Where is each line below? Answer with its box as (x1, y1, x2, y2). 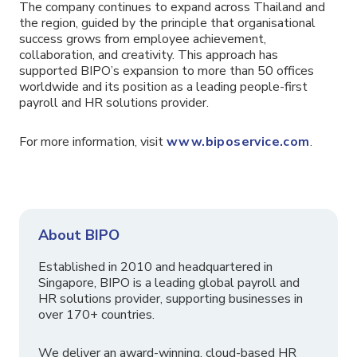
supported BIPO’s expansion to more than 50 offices (19, 61, 314, 80)
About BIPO (38, 225, 120, 245)
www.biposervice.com (167, 132, 310, 151)
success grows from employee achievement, (19, 29, 266, 48)
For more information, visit (19, 132, 167, 151)
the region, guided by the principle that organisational (19, 14, 316, 32)
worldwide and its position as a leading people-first (19, 77, 308, 96)
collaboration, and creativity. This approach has (19, 45, 278, 64)
